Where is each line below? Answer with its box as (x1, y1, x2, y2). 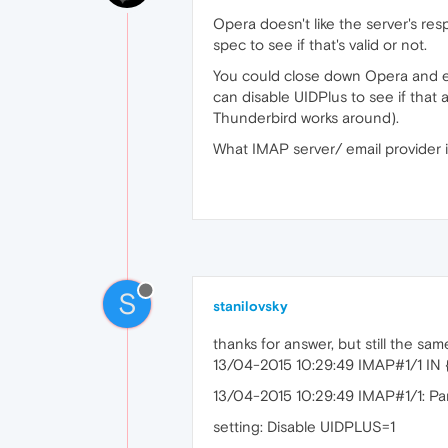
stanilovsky (213, 298, 288, 314)
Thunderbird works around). (213, 109, 399, 126)
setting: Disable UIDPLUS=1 (213, 418, 395, 435)
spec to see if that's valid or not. (213, 36, 427, 53)
